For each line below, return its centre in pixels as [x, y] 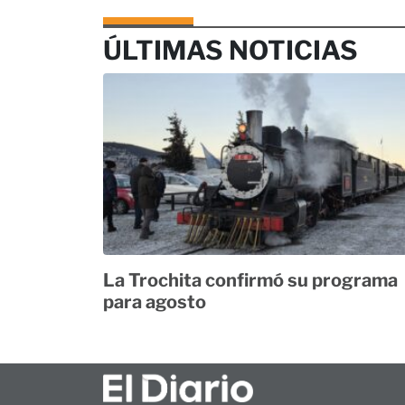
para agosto [155, 301]
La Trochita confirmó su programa [250, 280]
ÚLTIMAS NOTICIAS [231, 51]
